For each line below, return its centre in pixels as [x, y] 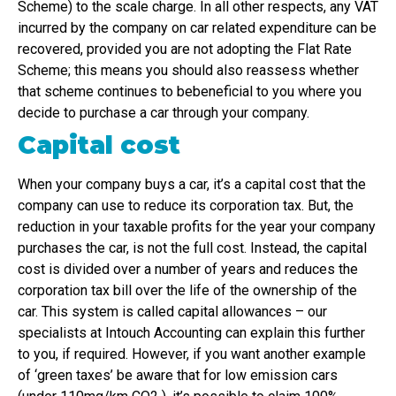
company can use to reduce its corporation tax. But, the [186, 206]
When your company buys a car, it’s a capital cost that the [192, 185]
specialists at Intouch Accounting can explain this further [191, 333]
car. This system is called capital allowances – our [172, 312]
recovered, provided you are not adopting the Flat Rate [185, 49]
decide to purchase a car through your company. [164, 113]
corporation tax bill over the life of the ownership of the [187, 291]
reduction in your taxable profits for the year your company [197, 227]
